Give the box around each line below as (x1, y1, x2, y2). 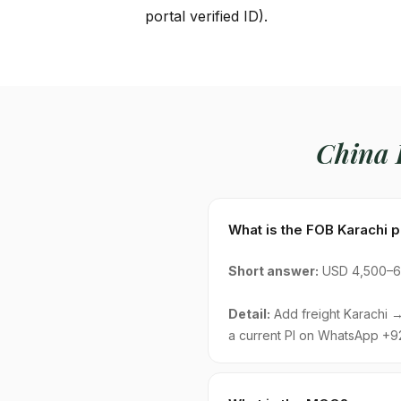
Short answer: (228, 263, 319, 278)
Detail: (228, 306, 270, 321)
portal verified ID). (145, 7, 268, 25)
